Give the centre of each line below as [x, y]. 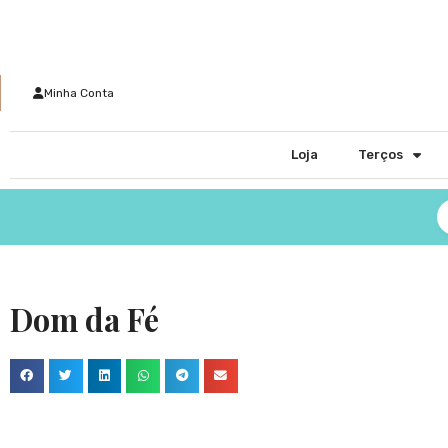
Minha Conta [78, 93]
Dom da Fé [84, 319]
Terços [380, 154]
